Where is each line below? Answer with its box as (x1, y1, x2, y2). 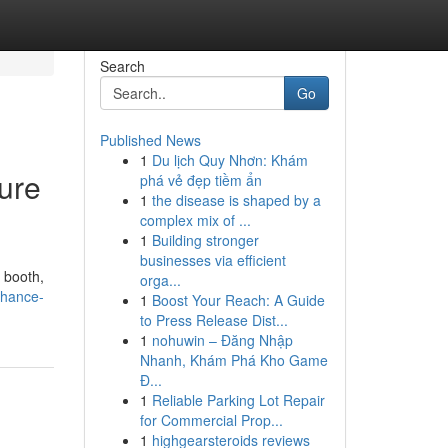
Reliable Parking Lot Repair (151, 390, 325, 410)
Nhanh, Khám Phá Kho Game (139, 350, 328, 370)
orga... (139, 270, 181, 290)
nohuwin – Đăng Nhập (151, 330, 293, 350)
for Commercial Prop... (139, 410, 283, 430)
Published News (99, 130, 201, 150)
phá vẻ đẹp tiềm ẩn (139, 170, 262, 190)
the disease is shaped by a (151, 190, 321, 210)
